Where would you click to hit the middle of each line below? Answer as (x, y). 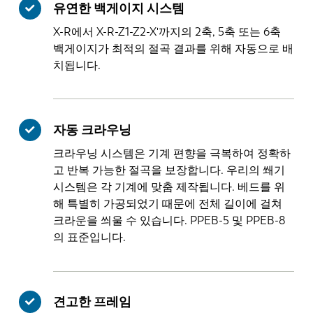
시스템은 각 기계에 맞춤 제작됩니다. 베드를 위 (169, 187)
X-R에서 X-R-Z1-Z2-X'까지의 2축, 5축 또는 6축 (167, 31)
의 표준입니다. (90, 238)
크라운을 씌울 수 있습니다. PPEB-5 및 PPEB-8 (170, 221)
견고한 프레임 (93, 302)
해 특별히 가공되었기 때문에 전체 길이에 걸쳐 (168, 204)
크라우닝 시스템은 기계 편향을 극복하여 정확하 (172, 154)
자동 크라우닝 (93, 130)
